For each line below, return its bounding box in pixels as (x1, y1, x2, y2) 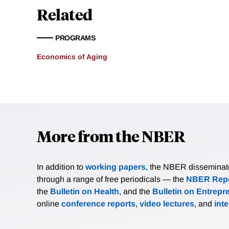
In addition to (37, 163, 85, 172)
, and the (119, 187, 152, 196)
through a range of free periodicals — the (37, 175, 186, 184)
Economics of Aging (37, 53, 107, 61)
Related (37, 4, 93, 25)
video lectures (140, 199, 194, 209)
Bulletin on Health (50, 187, 119, 196)
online (37, 199, 61, 209)
